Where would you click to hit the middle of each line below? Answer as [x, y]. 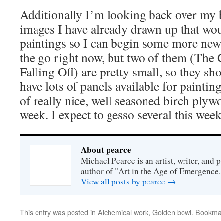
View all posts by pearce [124, 181]
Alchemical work [123, 212]
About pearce [106, 150]
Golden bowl [172, 212]
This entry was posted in [59, 212]
